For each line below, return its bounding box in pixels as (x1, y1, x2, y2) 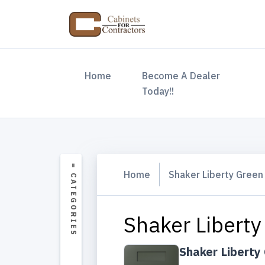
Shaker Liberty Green (169, 169, 263, 180)
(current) (111, 69, 150, 81)
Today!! (142, 85, 174, 97)
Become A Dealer (142, 70, 220, 82)
